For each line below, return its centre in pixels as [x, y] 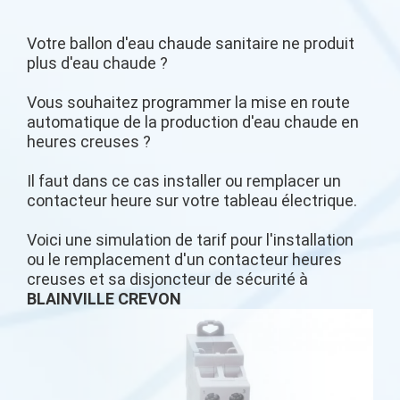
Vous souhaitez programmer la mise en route [188, 102]
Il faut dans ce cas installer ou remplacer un [184, 181]
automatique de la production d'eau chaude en [193, 122]
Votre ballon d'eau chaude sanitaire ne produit [191, 43]
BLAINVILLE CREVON [104, 299]
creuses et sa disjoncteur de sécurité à [167, 279]
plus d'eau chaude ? [97, 63]
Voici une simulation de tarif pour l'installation [190, 240]
